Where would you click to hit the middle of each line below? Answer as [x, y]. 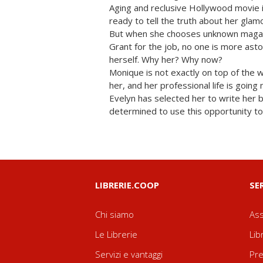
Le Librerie [116, 234]
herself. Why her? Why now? [166, 59]
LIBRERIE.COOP [127, 185]
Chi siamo [114, 214]
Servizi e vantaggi [129, 254]
